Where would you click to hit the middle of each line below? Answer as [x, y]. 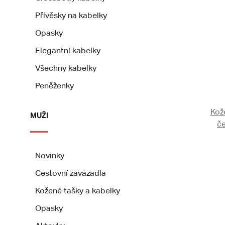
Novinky [50, 155]
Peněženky [54, 86]
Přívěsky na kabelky [71, 15]
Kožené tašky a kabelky [78, 191]
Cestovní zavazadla [71, 173]
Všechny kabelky [66, 68]
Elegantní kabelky [68, 50]
